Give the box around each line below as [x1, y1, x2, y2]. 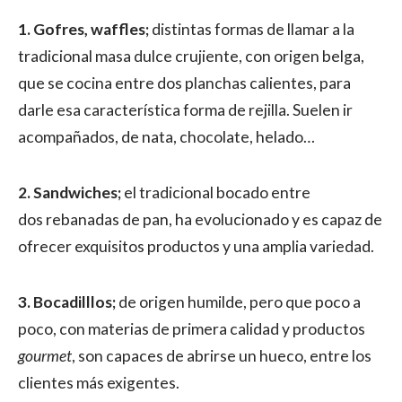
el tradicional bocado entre [121, 183, 310, 202]
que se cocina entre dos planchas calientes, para [18, 74, 351, 92]
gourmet [18, 346, 72, 365]
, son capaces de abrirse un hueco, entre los [72, 346, 371, 365]
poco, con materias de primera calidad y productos [18, 319, 365, 338]
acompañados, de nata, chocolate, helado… [18, 127, 315, 146]
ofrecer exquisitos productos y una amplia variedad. [18, 237, 374, 256]
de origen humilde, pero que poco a [118, 293, 361, 311]
